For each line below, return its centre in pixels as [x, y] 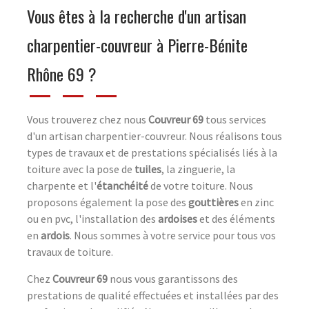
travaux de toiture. [70, 251]
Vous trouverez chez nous [88, 119]
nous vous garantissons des [173, 278]
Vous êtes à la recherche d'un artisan [137, 16]
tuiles [148, 169]
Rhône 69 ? [62, 73]
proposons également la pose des [108, 202]
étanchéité [122, 185]
